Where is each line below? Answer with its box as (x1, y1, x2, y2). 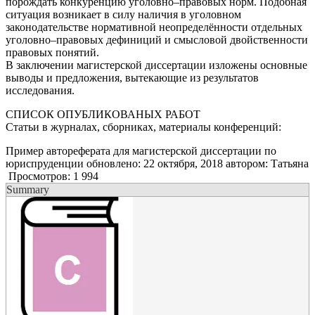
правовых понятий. (6, 46, 99, 59)
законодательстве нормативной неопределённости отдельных (6, 21, 302, 34)
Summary (6, 184, 49, 196)
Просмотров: (8, 170, 70, 183)
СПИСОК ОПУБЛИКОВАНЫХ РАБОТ (6, 108, 200, 121)
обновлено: (84, 157, 143, 170)
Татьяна (271, 157, 309, 170)
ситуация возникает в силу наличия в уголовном (6, 8, 241, 21)
